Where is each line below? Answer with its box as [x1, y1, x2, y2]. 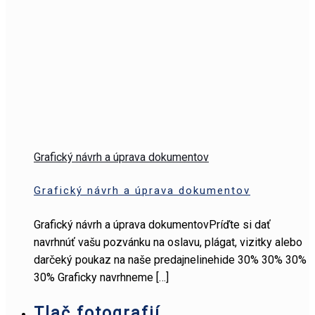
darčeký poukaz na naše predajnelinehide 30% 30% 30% [34, 252, 307, 266]
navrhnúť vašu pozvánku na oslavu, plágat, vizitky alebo [34, 235, 302, 249]
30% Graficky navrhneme [34, 270, 153, 284]
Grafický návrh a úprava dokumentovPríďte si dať [34, 217, 271, 231]
